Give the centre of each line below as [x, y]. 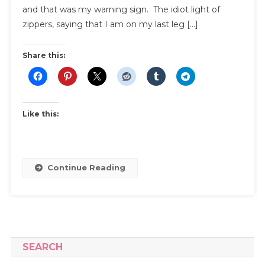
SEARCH [42, 247]
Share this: [43, 56]
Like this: [40, 114]
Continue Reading [86, 168]
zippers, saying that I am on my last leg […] [110, 25]
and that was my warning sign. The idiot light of [121, 10]
